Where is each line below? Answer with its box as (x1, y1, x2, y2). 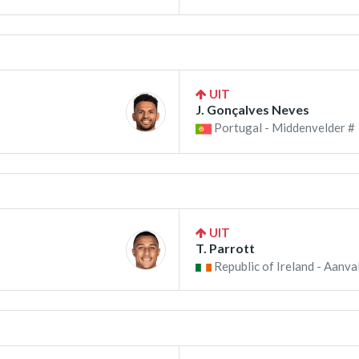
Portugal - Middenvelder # (212, 120, 355, 135)
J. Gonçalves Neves (196, 102, 309, 117)
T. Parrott (196, 240, 255, 256)
